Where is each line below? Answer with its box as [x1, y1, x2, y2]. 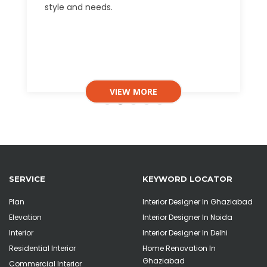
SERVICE [9, 174, 45, 184]
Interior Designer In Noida [142, 212, 232, 223]
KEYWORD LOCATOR [142, 174, 232, 184]
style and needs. [45, 1, 113, 14]
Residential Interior [9, 243, 76, 254]
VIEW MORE [110, 86, 157, 98]
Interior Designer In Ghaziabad [142, 197, 253, 207]
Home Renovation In [142, 243, 216, 254]
